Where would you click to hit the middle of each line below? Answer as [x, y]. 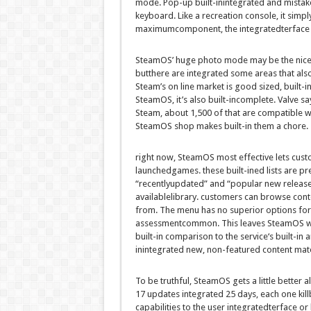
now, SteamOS [185, 158]
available [153, 197]
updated [187, 184]
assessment [158, 224]
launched [153, 171]
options [281, 210]
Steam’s [151, 87]
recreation [222, 16]
